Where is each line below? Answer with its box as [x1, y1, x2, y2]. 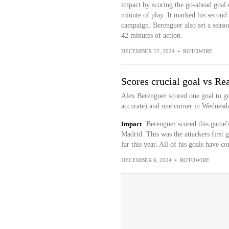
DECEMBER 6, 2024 [121, 157, 172, 163]
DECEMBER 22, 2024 [121, 48, 175, 54]
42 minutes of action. [121, 32, 182, 39]
